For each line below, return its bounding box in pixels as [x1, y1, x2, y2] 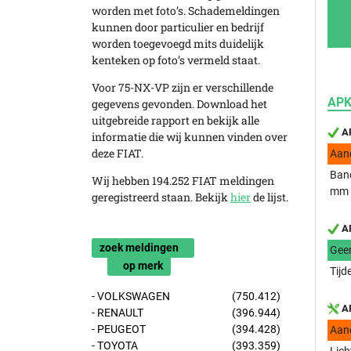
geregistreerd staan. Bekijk [92, 190, 230, 204]
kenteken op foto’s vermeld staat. [92, 52, 260, 67]
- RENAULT [92, 306, 143, 319]
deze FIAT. [92, 146, 143, 161]
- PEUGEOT [92, 323, 146, 335]
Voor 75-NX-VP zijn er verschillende [92, 80, 273, 95]
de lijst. [251, 190, 288, 204]
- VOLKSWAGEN [92, 290, 170, 302]
